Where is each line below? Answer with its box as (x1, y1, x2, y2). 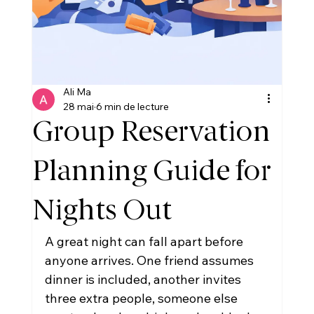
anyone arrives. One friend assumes (44, 252, 257, 268)
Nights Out (32, 198, 172, 226)
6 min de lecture (95, 100, 169, 113)
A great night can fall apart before (44, 233, 246, 250)
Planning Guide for (32, 159, 271, 186)
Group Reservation (32, 120, 271, 147)
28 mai (62, 100, 94, 113)
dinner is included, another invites (44, 271, 244, 287)
